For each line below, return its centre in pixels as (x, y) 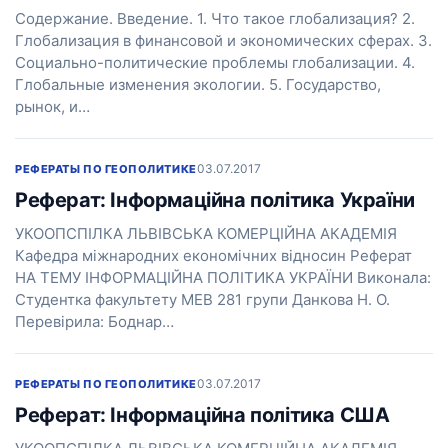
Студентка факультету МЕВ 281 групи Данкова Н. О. (202, 299)
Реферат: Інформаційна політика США (202, 415)
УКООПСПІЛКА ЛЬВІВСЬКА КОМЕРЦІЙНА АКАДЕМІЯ (206, 233)
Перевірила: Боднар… (94, 321)
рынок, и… (52, 106)
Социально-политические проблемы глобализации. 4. (215, 62)
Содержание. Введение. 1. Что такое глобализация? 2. (215, 18)
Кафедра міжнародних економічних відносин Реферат (213, 255)
